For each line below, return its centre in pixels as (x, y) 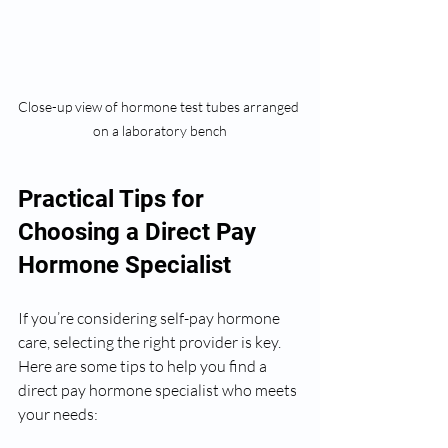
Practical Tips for (114, 198)
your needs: (58, 413)
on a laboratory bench (160, 130)
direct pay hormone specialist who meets (159, 389)
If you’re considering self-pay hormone (150, 317)
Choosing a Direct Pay (140, 231)
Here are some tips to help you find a (144, 365)
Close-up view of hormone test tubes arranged (160, 106)
